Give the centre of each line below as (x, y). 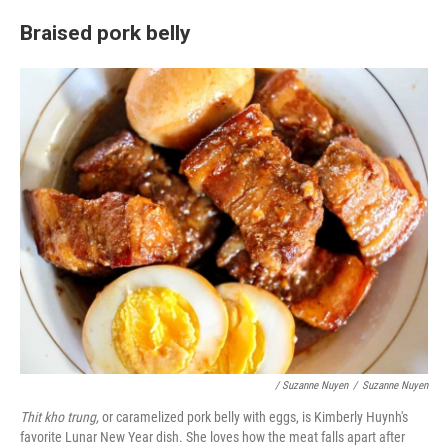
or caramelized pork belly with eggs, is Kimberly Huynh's (255, 416)
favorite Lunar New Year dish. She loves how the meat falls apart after (212, 436)
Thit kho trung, (61, 416)
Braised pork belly (105, 32)
